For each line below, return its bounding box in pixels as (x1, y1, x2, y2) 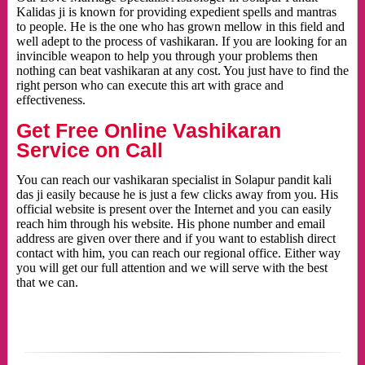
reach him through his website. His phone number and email (15, 217, 325, 231)
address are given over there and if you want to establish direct (15, 231, 336, 246)
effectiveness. (15, 93, 86, 108)
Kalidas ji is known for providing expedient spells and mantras (15, 5, 336, 20)
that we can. (15, 275, 78, 290)
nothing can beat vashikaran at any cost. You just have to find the (15, 64, 349, 78)
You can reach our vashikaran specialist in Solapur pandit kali (15, 173, 332, 187)
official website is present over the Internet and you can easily (15, 202, 332, 217)
